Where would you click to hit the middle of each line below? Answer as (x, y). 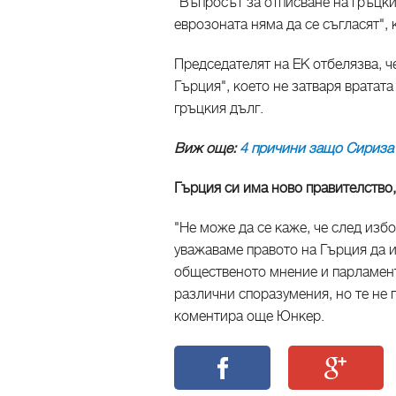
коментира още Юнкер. (249, 316)
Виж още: (207, 148)
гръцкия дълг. (219, 109)
